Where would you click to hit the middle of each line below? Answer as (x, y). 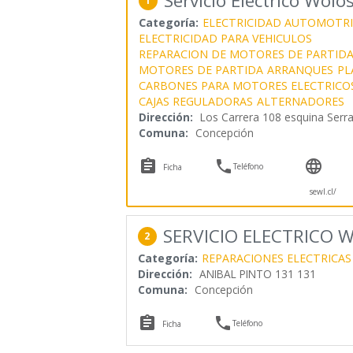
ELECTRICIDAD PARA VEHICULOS (225, 38)
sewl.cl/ (323, 191)
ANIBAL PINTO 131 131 (257, 273)
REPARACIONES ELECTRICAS (276, 258)
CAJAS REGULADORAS (195, 101)
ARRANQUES (300, 69)
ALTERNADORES (300, 101)
